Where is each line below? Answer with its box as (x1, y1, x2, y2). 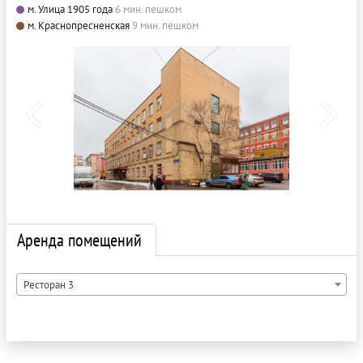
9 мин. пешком (132, 18, 199, 32)
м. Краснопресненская (28, 18, 130, 32)
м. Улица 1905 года (28, 2, 113, 16)
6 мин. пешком (115, 2, 181, 16)
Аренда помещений (17, 228, 142, 251)
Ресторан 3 (23, 277, 74, 292)
